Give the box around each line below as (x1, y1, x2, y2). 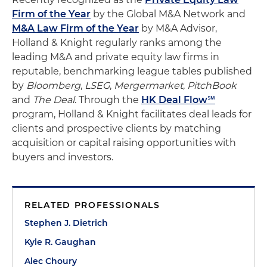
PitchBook (187, 80, 237, 91)
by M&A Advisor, (139, 23, 217, 34)
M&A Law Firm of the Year (12, 23, 139, 34)
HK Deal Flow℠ (141, 94, 215, 105)
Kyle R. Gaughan (24, 237, 96, 247)
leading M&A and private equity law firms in (12, 51, 219, 63)
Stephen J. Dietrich (24, 218, 108, 228)
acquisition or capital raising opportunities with (12, 137, 236, 148)
